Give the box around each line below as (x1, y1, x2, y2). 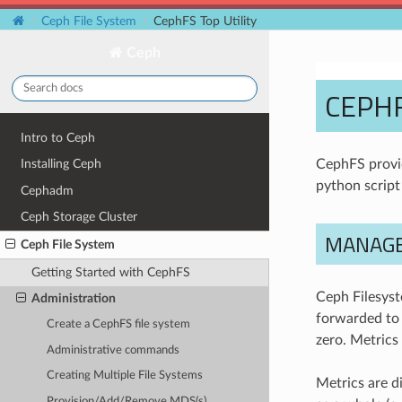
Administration (31, 292, 116, 306)
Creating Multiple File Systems (47, 370, 204, 382)
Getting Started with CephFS (31, 265, 190, 279)
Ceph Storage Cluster (21, 210, 138, 224)
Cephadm (21, 183, 74, 197)
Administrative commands (47, 344, 180, 356)
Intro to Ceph (21, 130, 96, 144)
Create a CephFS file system (47, 319, 191, 331)
